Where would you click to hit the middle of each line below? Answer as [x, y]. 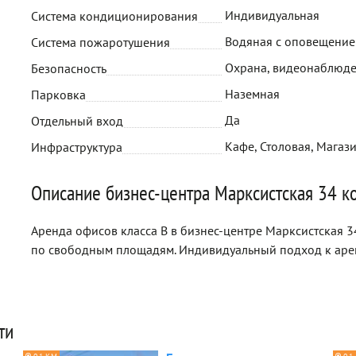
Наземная [252, 94]
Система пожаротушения [101, 42]
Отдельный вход [77, 121]
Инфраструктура [77, 147]
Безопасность [69, 68]
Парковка [58, 95]
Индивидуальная [272, 15]
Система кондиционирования [114, 16]
